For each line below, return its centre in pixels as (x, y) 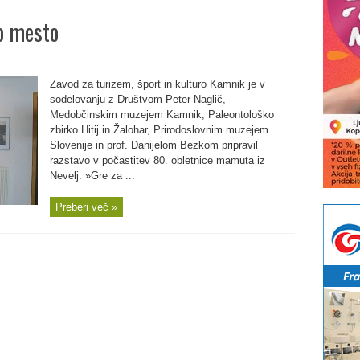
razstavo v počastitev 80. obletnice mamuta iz (157, 160)
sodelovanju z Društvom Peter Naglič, (137, 99)
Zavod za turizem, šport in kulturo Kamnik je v (157, 84)
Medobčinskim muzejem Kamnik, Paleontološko (162, 115)
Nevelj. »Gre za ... (92, 176)
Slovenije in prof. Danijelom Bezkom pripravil (153, 145)
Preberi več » (86, 207)
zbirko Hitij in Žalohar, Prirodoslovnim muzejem (159, 130)
